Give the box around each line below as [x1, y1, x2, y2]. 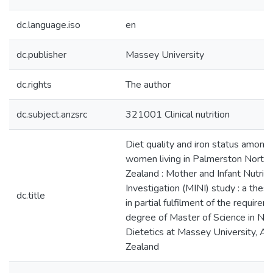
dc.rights [16, 78, 52, 91]
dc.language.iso [16, 18, 80, 32]
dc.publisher [16, 48, 66, 62]
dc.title [16, 189, 45, 202]
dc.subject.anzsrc [16, 108, 87, 121]
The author [126, 78, 171, 91]
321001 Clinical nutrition [126, 108, 230, 121]
